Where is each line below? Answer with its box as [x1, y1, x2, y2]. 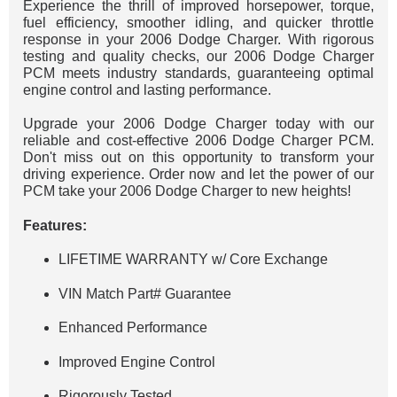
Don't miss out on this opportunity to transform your [23, 150, 374, 166]
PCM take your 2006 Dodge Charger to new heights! [23, 183, 352, 199]
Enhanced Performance [58, 320, 208, 336]
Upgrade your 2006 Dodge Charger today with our [23, 116, 374, 132]
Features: [23, 217, 88, 233]
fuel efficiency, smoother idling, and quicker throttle [23, 14, 374, 30]
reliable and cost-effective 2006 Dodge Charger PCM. [23, 133, 374, 149]
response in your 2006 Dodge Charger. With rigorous [23, 31, 374, 47]
